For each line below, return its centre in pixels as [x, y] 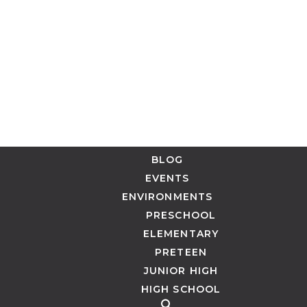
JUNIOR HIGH [181, 270]
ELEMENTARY [181, 233]
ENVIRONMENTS [167, 196]
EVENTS [167, 178]
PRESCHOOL [181, 215]
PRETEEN [181, 252]
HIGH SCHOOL [181, 289]
